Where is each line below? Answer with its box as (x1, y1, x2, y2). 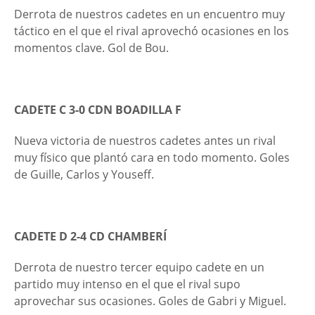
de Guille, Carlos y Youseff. (14, 167, 154, 182)
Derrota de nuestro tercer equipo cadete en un (14, 259, 264, 275)
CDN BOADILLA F (88, 102, 181, 117)
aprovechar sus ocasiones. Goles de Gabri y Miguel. (14, 293, 289, 309)
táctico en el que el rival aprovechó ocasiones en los (14, 23, 289, 39)
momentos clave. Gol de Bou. (14, 40, 172, 56)
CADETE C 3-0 (14, 102, 88, 117)
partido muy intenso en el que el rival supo (14, 276, 240, 292)
